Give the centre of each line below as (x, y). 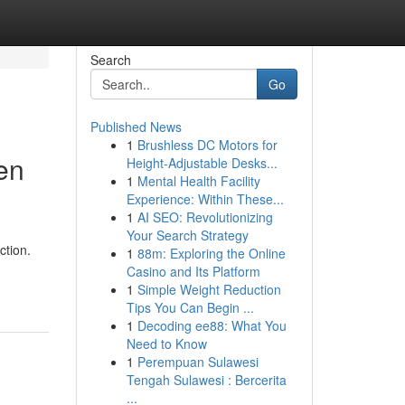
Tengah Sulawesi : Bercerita (206, 380)
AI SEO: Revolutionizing (205, 217)
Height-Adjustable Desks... (202, 163)
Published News (136, 127)
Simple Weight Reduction (209, 289)
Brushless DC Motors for (207, 145)
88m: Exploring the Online (211, 253)
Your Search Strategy (187, 235)
